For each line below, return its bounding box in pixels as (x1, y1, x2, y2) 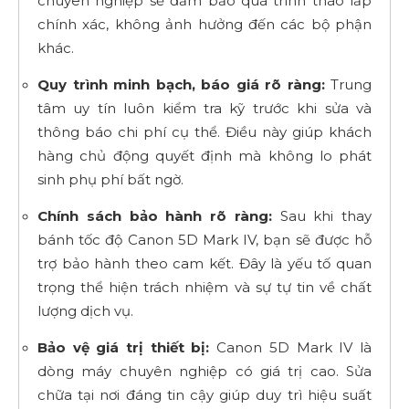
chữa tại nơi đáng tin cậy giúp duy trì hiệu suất (37, 385, 372, 404)
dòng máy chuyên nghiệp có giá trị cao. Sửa (37, 362, 372, 380)
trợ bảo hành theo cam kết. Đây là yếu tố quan (37, 254, 372, 272)
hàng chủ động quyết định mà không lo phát (37, 146, 372, 164)
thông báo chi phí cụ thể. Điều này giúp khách (37, 122, 372, 141)
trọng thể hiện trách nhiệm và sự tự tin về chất (37, 278, 372, 296)
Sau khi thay (271, 206, 372, 225)
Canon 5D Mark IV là (209, 338, 372, 356)
